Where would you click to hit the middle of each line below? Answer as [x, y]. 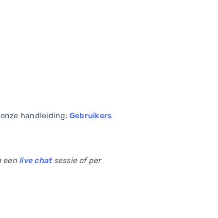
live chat [36, 160]
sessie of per [76, 160]
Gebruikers [91, 115]
